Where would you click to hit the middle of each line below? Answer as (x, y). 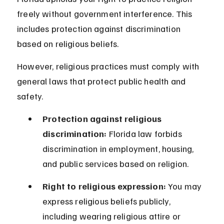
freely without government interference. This (106, 14)
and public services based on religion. (116, 164)
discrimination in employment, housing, (119, 149)
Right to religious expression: (104, 186)
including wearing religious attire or (113, 216)
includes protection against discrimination (100, 29)
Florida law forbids (145, 134)
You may (185, 186)
